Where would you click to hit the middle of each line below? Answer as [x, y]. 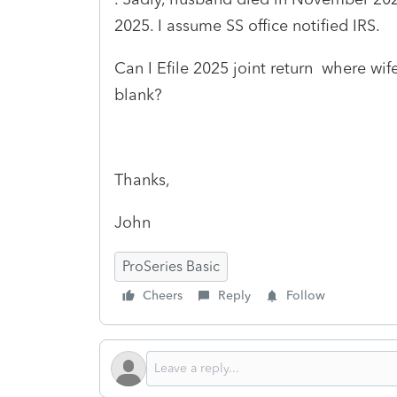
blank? [138, 94]
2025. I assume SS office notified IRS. [247, 25]
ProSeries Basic [171, 266]
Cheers [163, 295]
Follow [306, 295]
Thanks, [142, 179]
